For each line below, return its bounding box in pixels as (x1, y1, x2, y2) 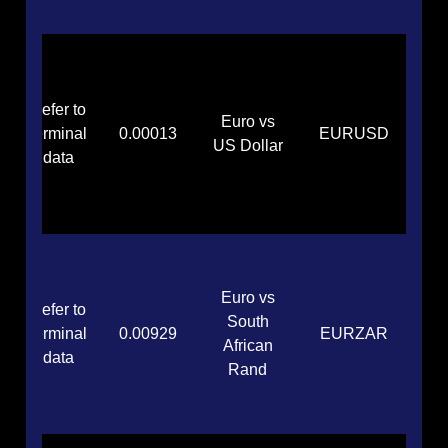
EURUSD (319, 125, 390, 143)
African (222, 337, 273, 355)
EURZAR (320, 325, 389, 343)
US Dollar (212, 137, 283, 155)
